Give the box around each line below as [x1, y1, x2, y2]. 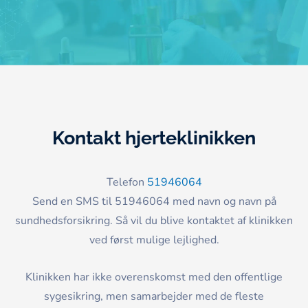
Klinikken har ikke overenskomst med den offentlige [25, 269, 283, 285]
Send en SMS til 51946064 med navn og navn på [32, 194, 276, 210]
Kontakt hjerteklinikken [52, 126, 256, 149]
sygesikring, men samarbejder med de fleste [44, 289, 264, 304]
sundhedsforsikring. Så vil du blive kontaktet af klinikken [15, 213, 293, 229]
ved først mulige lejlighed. [89, 232, 219, 248]
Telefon [106, 175, 147, 190]
